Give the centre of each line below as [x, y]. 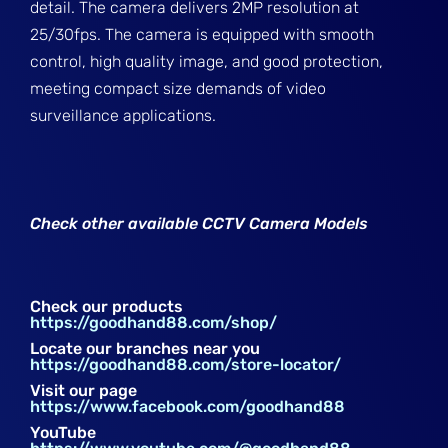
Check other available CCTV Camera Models [199, 223]
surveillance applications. [123, 115]
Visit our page [84, 390]
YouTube [63, 432]
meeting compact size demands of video [178, 88]
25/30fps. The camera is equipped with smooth [202, 34]
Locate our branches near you [145, 348]
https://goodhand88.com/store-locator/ [186, 364]
